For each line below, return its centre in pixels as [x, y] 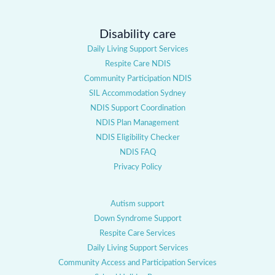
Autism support [137, 203]
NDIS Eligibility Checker [137, 137]
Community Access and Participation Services [137, 262]
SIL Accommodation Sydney [137, 93]
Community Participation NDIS [137, 78]
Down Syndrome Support [137, 218]
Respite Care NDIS [137, 64]
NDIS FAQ [137, 152]
